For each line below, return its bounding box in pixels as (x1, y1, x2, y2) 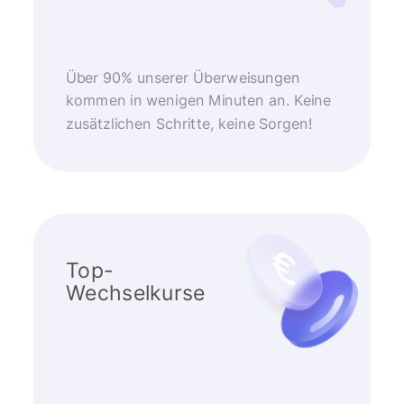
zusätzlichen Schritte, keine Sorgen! (65, 115, 313, 133)
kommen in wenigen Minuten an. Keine (65, 92, 332, 110)
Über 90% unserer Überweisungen (65, 69, 300, 87)
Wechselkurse (65, 280, 206, 306)
